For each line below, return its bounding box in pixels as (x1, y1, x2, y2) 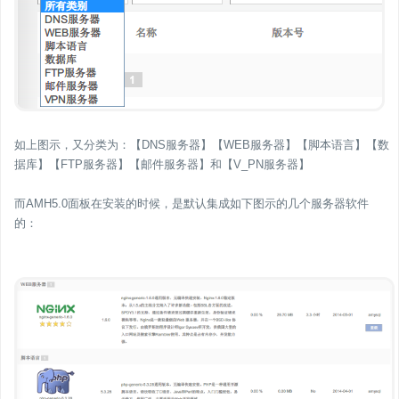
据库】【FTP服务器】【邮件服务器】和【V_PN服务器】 (14, 158, 310, 172)
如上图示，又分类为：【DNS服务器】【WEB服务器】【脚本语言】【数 (14, 138, 389, 152)
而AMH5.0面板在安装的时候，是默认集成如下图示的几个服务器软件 (14, 197, 369, 211)
